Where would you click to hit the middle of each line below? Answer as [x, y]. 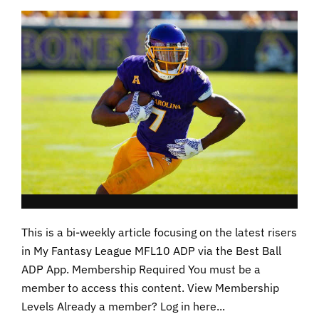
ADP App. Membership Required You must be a [141, 270]
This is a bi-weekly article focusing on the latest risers [159, 232]
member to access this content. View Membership [150, 288]
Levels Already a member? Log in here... [123, 307]
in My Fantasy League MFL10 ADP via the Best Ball [151, 251]
